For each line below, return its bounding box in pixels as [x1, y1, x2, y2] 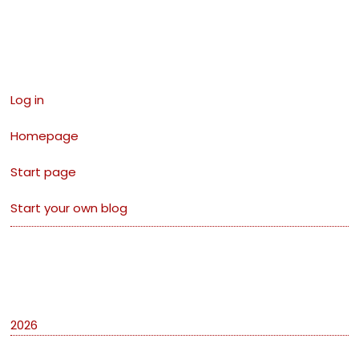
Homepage [10, 127, 79, 145]
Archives [159, 266, 223, 287]
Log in [10, 91, 45, 109]
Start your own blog [10, 200, 128, 217]
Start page [10, 163, 77, 181]
